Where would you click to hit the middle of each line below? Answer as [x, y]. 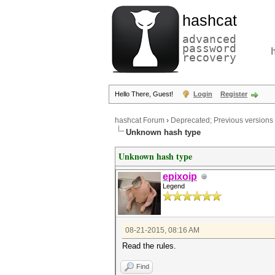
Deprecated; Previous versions [222, 121]
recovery [209, 57]
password [209, 48]
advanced [209, 39]
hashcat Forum [140, 121]
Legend [174, 186]
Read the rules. [149, 246]
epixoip [180, 176]
